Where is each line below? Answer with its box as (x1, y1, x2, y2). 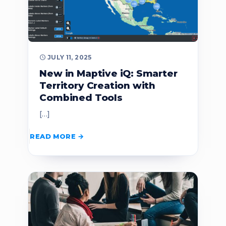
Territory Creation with (39, 79, 156, 91)
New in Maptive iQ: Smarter (39, 67, 178, 79)
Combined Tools (39, 91, 123, 103)
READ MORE (30, 132, 76, 141)
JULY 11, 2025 (47, 53, 92, 61)
